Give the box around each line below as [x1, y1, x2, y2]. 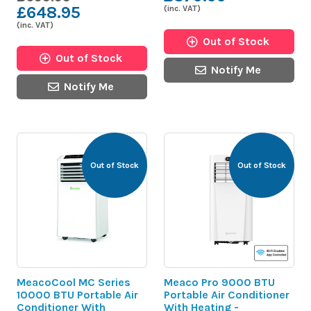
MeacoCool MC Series [17, 275, 131, 289]
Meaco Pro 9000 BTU [164, 275, 275, 289]
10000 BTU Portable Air [17, 287, 138, 301]
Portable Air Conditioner [164, 287, 289, 301]
